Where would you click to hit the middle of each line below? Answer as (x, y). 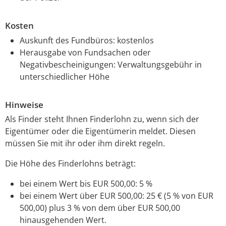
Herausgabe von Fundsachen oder (85, 52)
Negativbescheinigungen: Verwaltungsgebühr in (110, 64)
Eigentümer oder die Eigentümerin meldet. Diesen (100, 131)
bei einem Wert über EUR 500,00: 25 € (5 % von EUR (116, 196)
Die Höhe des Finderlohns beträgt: (70, 164)
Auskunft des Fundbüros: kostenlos (87, 40)
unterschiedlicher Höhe (64, 76)
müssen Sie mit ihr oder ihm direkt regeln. (85, 144)
